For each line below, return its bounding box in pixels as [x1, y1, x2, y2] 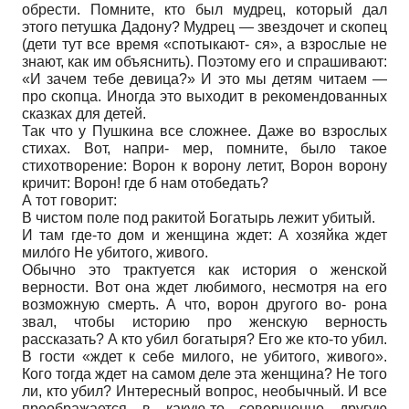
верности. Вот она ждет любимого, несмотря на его [22, 278, 387, 295]
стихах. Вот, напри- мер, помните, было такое [22, 140, 387, 156]
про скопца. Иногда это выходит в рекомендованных [22, 88, 387, 104]
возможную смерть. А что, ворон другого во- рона [22, 296, 387, 312]
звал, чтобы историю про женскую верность [22, 313, 387, 330]
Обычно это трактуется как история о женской [22, 261, 387, 278]
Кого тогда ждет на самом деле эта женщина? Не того [22, 365, 387, 382]
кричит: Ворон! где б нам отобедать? [22, 174, 268, 191]
